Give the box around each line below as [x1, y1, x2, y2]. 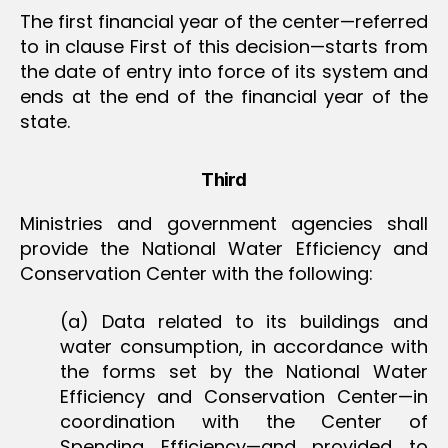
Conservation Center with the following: [20, 261, 373, 286]
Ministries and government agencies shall [20, 211, 428, 236]
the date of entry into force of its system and [20, 59, 428, 84]
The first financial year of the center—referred [20, 9, 428, 34]
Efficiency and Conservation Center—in [60, 383, 428, 409]
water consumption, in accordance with [60, 333, 428, 359]
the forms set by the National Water [60, 358, 428, 384]
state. [20, 109, 70, 134]
